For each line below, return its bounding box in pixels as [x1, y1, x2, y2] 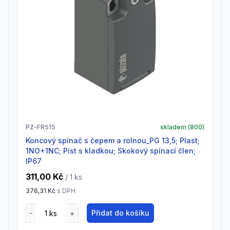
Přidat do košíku [91, 208, 149, 217]
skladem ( [160, 123, 190, 131]
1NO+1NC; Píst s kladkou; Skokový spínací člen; [26, 146, 196, 155]
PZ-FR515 [26, 123, 55, 131]
